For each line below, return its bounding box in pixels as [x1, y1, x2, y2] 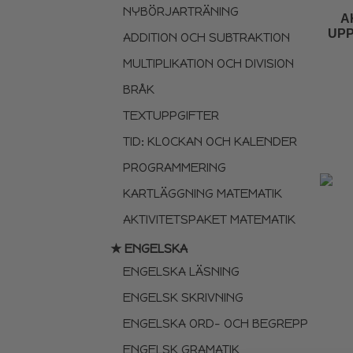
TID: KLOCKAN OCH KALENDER [123, 134, 298, 150]
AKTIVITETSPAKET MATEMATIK [123, 212, 296, 228]
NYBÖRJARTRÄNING [123, 4, 240, 20]
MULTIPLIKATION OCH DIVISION [123, 56, 295, 72]
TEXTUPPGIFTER [123, 108, 220, 124]
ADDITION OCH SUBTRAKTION [123, 30, 291, 46]
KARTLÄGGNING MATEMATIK [123, 186, 283, 202]
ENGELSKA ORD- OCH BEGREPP [123, 316, 309, 332]
